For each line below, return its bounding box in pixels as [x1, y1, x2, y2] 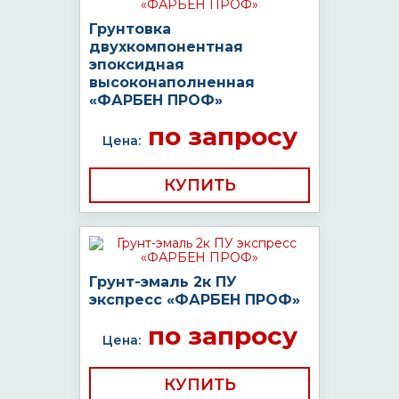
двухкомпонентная [89, 38, 243, 55]
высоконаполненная [89, 74, 255, 91]
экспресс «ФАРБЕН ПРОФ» [89, 291, 300, 308]
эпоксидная [89, 56, 184, 73]
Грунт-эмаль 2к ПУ [89, 273, 237, 290]
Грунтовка [89, 20, 171, 37]
